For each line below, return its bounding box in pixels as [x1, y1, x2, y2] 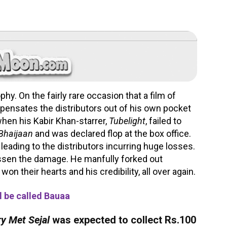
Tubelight [109, 116, 145, 126]
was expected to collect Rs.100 [50, 214, 196, 226]
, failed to [145, 116, 181, 126]
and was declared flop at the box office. [33, 128, 191, 139]
